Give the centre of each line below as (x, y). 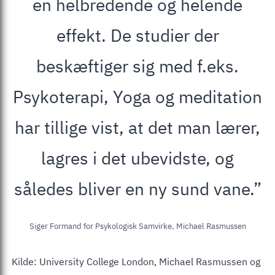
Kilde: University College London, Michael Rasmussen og (136, 261)
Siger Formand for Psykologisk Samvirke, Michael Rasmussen (137, 226)
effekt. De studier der (137, 35)
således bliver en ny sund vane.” (137, 188)
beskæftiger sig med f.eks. (137, 66)
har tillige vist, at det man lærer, (137, 127)
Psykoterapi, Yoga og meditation (137, 96)
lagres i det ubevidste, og (137, 158)
